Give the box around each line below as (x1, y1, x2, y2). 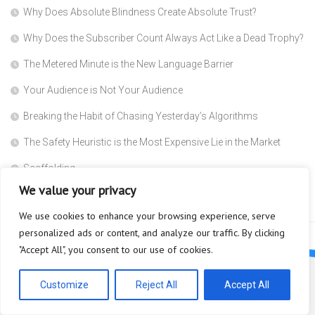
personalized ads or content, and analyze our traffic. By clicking (19, 226, 285, 239)
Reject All (135, 279, 177, 290)
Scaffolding (23, 162, 75, 174)
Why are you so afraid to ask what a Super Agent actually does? (23, 188, 302, 200)
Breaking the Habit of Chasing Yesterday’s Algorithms (23, 110, 258, 122)
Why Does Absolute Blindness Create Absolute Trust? (23, 6, 257, 18)
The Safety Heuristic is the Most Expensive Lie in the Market (23, 136, 281, 148)
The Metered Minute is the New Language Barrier (23, 58, 233, 70)
